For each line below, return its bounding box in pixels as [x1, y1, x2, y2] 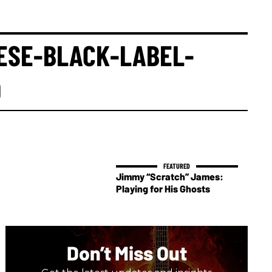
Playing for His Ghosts [115, 183, 210, 195]
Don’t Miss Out [66, 241, 187, 265]
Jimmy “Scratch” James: [115, 171, 223, 183]
